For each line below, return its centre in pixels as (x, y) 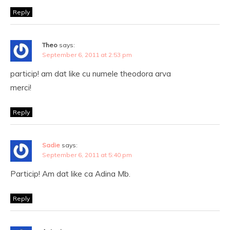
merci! (21, 88)
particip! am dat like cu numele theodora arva (91, 74)
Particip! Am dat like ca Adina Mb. (70, 174)
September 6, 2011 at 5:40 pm (87, 155)
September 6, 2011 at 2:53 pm (87, 55)
